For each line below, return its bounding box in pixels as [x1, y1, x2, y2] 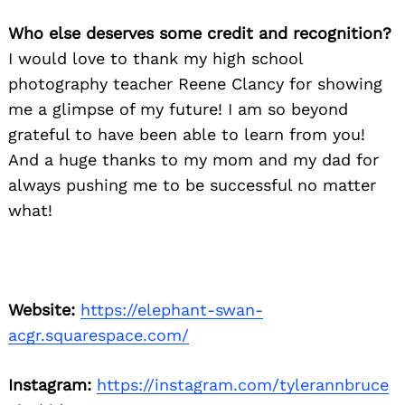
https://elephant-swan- [80, 300, 263, 320]
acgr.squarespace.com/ [8, 325, 189, 345]
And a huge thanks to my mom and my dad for [8, 150, 379, 170]
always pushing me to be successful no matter [8, 175, 376, 195]
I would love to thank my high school [8, 49, 303, 69]
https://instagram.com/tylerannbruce [97, 375, 389, 395]
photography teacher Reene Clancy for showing [8, 74, 382, 94]
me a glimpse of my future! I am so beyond [8, 99, 348, 119]
